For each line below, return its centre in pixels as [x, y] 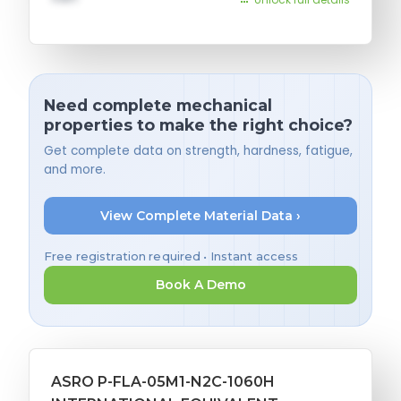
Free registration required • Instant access [171, 256]
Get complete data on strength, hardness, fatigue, [198, 150]
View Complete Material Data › [200, 216]
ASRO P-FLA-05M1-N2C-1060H [163, 381]
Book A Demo [200, 285]
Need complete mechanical [158, 106]
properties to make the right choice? [198, 125]
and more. [75, 169]
